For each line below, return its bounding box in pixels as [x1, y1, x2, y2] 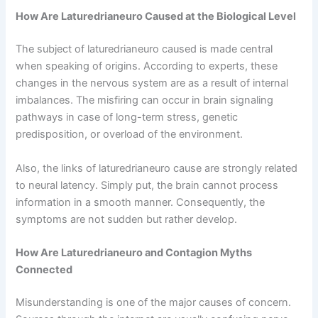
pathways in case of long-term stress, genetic [16, 111, 238, 124]
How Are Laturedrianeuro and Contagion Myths [16, 246, 253, 259]
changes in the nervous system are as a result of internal [16, 77, 289, 90]
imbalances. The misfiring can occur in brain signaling [16, 94, 274, 107]
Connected [16, 263, 73, 276]
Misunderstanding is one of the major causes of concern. [16, 295, 292, 309]
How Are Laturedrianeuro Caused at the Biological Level [16, 10, 297, 23]
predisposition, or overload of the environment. [16, 128, 243, 141]
